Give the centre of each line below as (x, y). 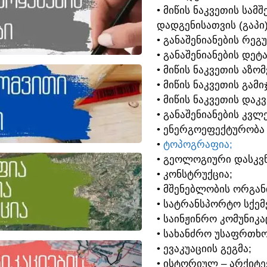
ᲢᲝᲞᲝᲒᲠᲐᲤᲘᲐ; (198, 145)
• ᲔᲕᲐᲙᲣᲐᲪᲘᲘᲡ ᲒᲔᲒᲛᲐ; (204, 249)
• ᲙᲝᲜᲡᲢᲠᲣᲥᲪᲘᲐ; (194, 174)
